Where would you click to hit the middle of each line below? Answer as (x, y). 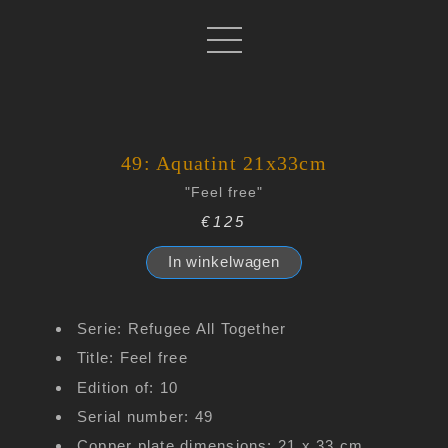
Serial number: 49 (145, 416)
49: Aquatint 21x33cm (224, 163)
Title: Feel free (132, 358)
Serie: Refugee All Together (182, 329)
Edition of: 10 (128, 387)
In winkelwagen (224, 262)
